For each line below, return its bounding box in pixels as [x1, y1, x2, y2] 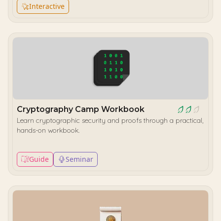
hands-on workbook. [17, 126, 79, 135]
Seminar [66, 154, 93, 164]
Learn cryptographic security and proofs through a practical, [17, 116, 203, 125]
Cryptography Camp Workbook [17, 105, 145, 114]
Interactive [29, 1, 65, 11]
